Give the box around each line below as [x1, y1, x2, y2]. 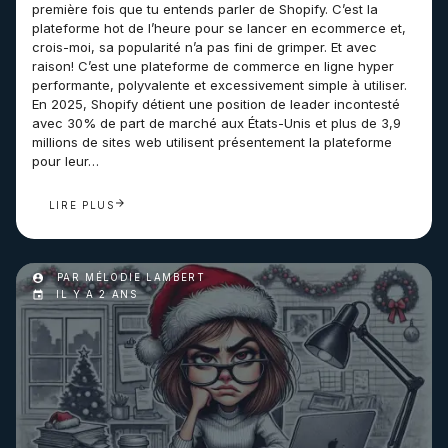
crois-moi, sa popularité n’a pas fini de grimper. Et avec [32, 39, 377, 55]
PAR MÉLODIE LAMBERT [52, 272, 206, 283]
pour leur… [32, 153, 99, 169]
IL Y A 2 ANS [56, 289, 138, 301]
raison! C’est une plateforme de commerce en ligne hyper [32, 58, 394, 74]
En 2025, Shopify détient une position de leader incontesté [32, 96, 400, 112]
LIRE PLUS [48, 199, 115, 211]
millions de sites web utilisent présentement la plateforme [32, 134, 392, 150]
